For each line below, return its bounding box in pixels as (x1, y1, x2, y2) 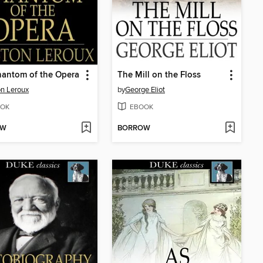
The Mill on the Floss (117, 69, 201, 80)
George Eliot (125, 85, 165, 95)
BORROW (117, 123, 150, 134)
